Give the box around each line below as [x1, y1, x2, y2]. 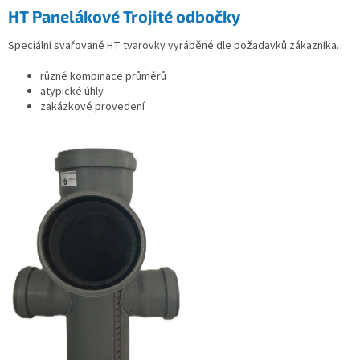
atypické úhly [40, 83, 104, 100]
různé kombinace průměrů [40, 67, 166, 84]
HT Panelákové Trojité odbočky [8, 6, 240, 26]
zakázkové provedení [40, 98, 145, 115]
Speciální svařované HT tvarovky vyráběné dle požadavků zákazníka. [8, 37, 339, 54]
